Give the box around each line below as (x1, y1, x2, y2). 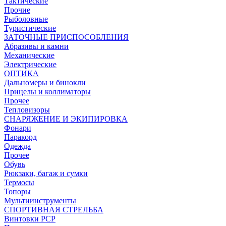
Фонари (4, 124, 31, 132)
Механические (4, 51, 54, 60)
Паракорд (4, 133, 37, 141)
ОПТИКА (4, 69, 39, 78)
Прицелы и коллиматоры (4, 87, 91, 96)
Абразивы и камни (4, 42, 69, 50)
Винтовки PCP (4, 214, 55, 223)
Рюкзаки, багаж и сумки (4, 169, 88, 178)
